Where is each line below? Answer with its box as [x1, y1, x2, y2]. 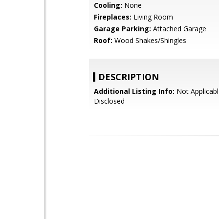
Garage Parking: [94, 24, 151, 33]
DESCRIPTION [98, 71, 159, 83]
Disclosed [94, 96, 125, 106]
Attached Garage [151, 24, 206, 33]
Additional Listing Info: [94, 87, 175, 96]
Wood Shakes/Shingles [112, 36, 186, 45]
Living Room [131, 12, 173, 22]
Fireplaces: [94, 12, 131, 22]
